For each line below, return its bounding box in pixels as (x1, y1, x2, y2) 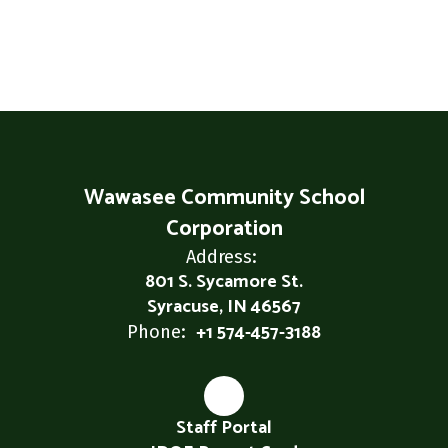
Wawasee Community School (83, 180, 365, 216)
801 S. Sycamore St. (145, 267, 303, 297)
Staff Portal (176, 413, 272, 443)
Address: (186, 246, 257, 268)
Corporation (165, 211, 283, 247)
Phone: (127, 321, 186, 343)
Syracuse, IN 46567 (147, 292, 301, 322)
